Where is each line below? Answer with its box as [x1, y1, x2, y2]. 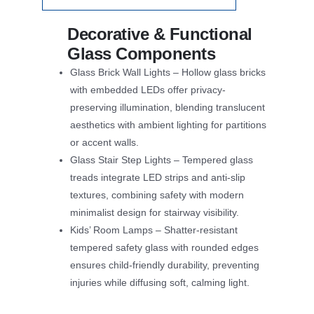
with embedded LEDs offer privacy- [70, 83, 226, 95]
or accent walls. [70, 136, 139, 148]
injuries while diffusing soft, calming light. [70, 276, 250, 288]
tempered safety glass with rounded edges [70, 241, 259, 253]
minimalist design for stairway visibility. [70, 206, 239, 218]
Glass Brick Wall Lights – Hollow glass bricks [70, 66, 266, 78]
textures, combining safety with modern [70, 189, 244, 200]
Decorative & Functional [67, 24, 252, 43]
